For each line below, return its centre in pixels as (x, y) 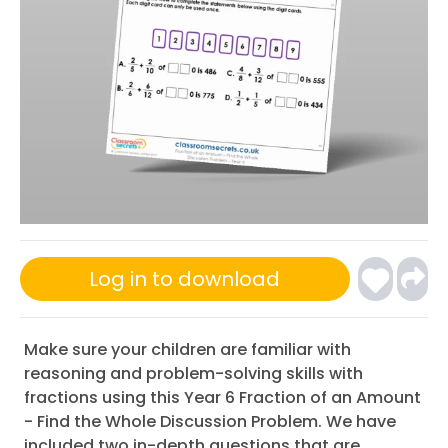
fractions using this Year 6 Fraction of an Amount (222, 397)
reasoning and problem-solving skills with (193, 373)
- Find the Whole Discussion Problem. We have (210, 421)
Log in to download (185, 279)
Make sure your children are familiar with (187, 349)
